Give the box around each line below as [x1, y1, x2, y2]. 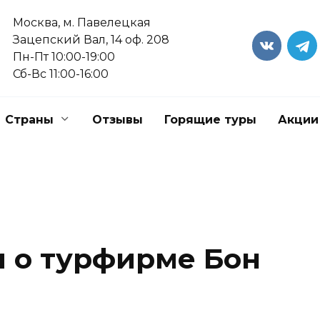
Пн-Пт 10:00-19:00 [13, 50, 116, 64]
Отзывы [92, 113, 143, 126]
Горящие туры [164, 113, 256, 126]
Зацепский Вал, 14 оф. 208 [13, 33, 170, 46]
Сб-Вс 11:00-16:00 [13, 67, 109, 81]
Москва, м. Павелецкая [13, 16, 151, 29]
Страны [5, 113, 54, 126]
